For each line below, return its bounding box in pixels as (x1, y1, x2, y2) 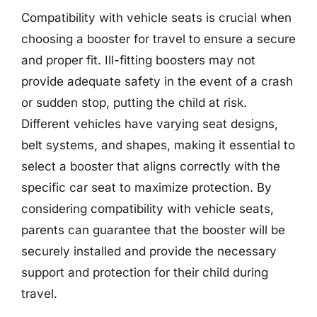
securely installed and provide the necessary (21, 243, 277, 258)
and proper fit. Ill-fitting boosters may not (21, 52, 255, 67)
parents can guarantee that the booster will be (21, 222, 285, 237)
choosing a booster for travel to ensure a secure (21, 31, 296, 46)
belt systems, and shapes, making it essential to (21, 137, 295, 152)
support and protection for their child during (21, 265, 268, 279)
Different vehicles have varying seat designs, (21, 116, 278, 131)
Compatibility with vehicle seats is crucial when (21, 10, 292, 25)
